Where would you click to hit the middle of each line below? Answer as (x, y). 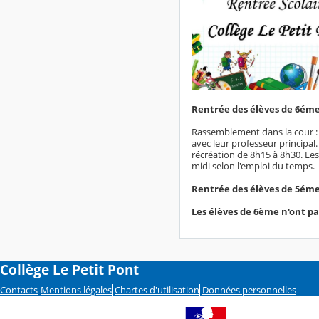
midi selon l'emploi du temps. (253, 166)
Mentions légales (76, 290)
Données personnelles (249, 290)
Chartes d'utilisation (157, 290)
